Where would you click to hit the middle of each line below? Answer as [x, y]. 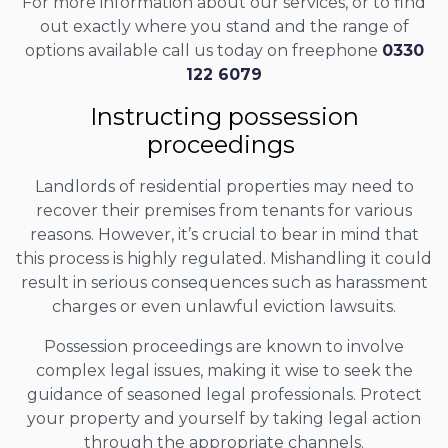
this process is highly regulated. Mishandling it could [224, 258]
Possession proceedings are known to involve [224, 346]
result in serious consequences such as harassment [224, 282]
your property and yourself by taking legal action [224, 418]
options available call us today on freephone [203, 50]
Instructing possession [224, 116]
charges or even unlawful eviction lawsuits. [224, 306]
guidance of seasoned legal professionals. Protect [224, 394]
